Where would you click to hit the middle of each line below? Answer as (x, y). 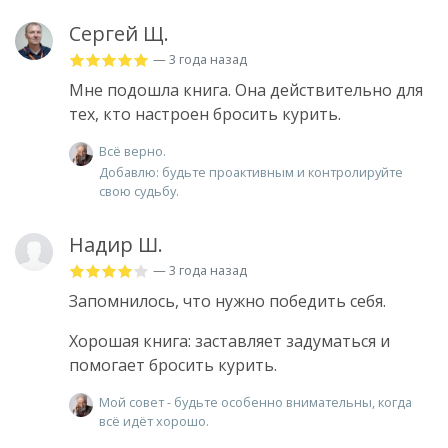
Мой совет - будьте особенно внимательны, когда (255, 401)
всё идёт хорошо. (154, 420)
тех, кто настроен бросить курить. (205, 114)
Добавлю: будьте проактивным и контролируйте (251, 171)
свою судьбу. (139, 190)
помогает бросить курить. (173, 364)
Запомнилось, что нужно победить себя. (227, 300)
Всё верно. (132, 151)
